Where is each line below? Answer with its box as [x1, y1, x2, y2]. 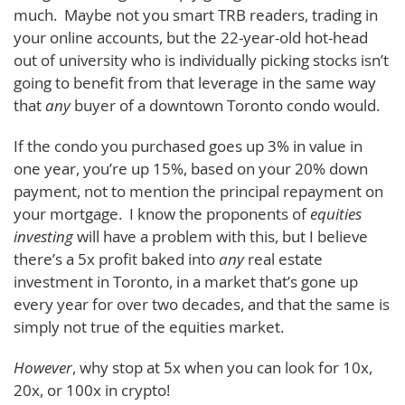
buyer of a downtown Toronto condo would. [71, 94, 380, 116]
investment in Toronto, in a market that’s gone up [14, 270, 358, 292]
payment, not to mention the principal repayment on [14, 180, 383, 202]
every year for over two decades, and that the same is [14, 293, 390, 315]
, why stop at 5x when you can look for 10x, [72, 356, 372, 378]
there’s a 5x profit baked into [14, 248, 219, 269]
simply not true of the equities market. [14, 316, 284, 337]
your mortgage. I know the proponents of [14, 202, 310, 224]
